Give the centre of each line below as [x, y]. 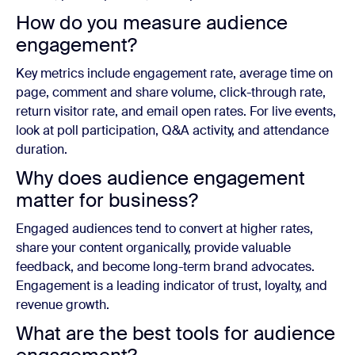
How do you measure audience [152, 23]
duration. [42, 149]
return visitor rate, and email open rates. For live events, [176, 111]
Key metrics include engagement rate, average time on [174, 73]
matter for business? [107, 200]
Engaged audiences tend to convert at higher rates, [164, 229]
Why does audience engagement [160, 178]
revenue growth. [63, 305]
